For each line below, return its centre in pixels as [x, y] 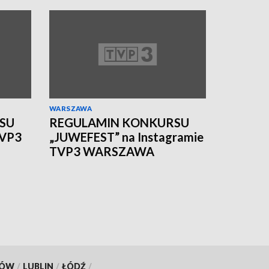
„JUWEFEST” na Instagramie [126, 137]
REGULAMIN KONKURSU [119, 122]
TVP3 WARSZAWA [102, 151]
